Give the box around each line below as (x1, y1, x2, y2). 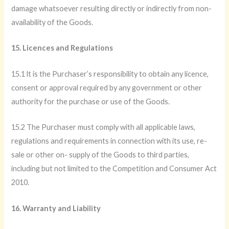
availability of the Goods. (11, 18, 94, 27)
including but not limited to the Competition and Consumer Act (11, 164, 217, 173)
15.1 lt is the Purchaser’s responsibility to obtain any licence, (11, 69, 209, 78)
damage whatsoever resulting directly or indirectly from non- (11, 4, 212, 13)
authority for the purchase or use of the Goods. (11, 97, 170, 106)
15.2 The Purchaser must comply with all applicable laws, (11, 123, 196, 132)
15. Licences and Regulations (11, 43, 113, 53)
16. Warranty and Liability (11, 203, 101, 213)
